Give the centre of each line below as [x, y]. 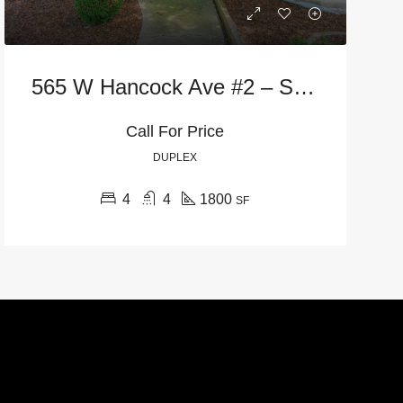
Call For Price [175, 132]
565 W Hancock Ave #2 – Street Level [304, 87]
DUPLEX [175, 158]
